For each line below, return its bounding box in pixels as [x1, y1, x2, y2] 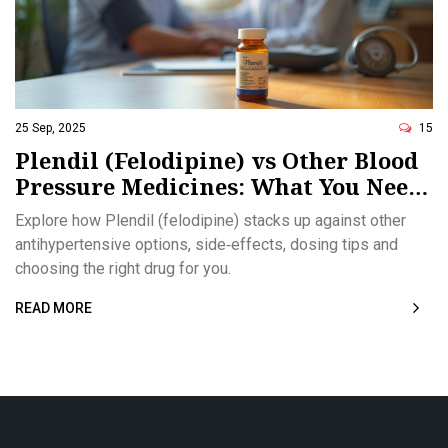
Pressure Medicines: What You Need [15, 171, 422, 202]
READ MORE [15, 300, 92, 317]
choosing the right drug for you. [15, 259, 231, 279]
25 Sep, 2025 [15, 121, 86, 136]
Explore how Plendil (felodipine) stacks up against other [15, 211, 406, 231]
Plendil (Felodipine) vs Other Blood [15, 145, 418, 176]
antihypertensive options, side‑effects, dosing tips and [15, 235, 398, 255]
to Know [15, 197, 109, 228]
